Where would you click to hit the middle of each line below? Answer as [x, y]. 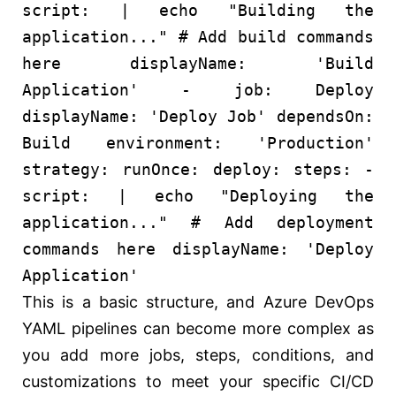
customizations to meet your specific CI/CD [198, 382]
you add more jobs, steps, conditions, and [198, 355]
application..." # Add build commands [198, 37]
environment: [164, 143]
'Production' [316, 143]
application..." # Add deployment [198, 223]
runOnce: [161, 170]
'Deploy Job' [208, 117]
